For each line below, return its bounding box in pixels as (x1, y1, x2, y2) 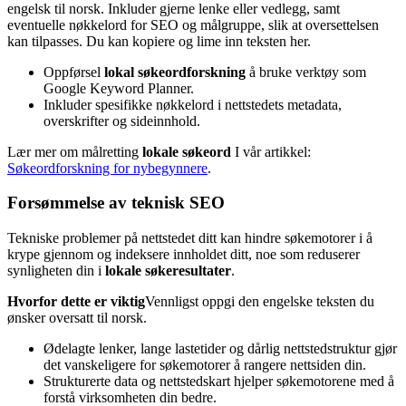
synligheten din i (7, 263, 105, 279)
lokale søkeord (142, 143, 231, 159)
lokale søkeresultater (105, 263, 231, 279)
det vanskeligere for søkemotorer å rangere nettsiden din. (43, 357, 366, 373)
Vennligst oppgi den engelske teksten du (145, 294, 374, 310)
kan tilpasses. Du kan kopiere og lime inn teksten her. (7, 33, 311, 49)
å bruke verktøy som (246, 63, 366, 80)
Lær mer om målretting (7, 143, 142, 159)
